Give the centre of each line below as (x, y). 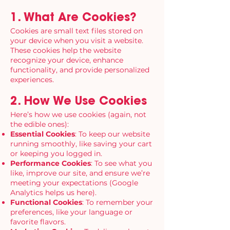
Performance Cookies (51, 164)
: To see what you (121, 164)
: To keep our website (112, 134)
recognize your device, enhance (67, 60)
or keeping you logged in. (56, 154)
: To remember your (118, 203)
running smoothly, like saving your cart (81, 144)
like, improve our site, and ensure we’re (80, 173)
